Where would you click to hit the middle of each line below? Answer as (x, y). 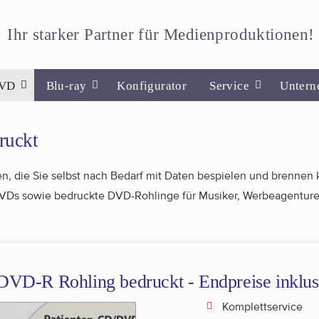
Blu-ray (66, 86)
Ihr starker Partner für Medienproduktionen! (161, 35)
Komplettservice (262, 307)
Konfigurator (152, 86)
